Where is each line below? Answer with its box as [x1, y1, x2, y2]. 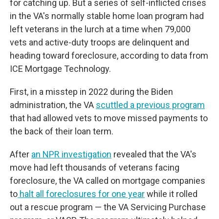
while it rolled [145, 189, 197, 199]
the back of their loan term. [10, 126, 113, 136]
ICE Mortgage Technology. [10, 64, 111, 74]
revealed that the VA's [111, 149, 197, 159]
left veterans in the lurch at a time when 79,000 [10, 24, 191, 34]
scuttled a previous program [96, 100, 205, 110]
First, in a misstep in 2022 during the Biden [10, 87, 173, 97]
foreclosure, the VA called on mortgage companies [10, 175, 205, 186]
